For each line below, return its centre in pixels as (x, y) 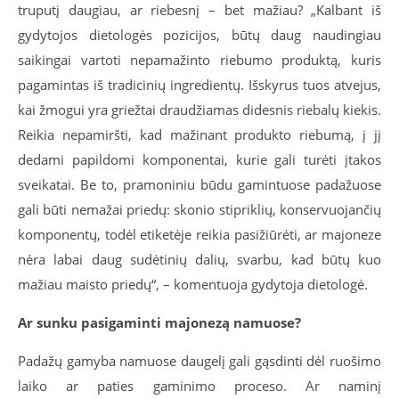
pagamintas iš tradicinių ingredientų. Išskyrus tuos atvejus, (199, 85)
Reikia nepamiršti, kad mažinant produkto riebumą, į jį (199, 135)
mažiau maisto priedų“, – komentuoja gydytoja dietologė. (193, 285)
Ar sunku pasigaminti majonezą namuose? (159, 323)
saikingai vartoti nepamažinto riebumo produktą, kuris (199, 60)
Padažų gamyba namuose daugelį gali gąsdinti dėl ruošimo (199, 361)
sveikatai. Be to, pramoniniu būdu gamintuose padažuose (199, 185)
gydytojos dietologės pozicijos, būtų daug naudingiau (199, 35)
